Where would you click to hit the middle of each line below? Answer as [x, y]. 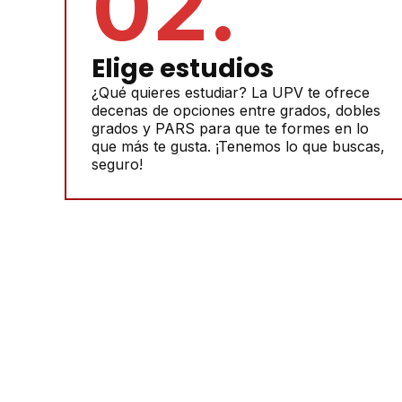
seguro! [117, 165]
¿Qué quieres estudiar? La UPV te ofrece [231, 93]
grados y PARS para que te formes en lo [230, 129]
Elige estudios [183, 69]
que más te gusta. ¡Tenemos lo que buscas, [238, 147]
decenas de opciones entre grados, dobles [236, 111]
